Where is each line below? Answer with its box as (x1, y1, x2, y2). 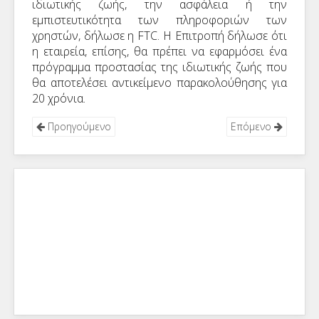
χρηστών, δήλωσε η (32, 28, 138, 43)
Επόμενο (231, 120, 274, 133)
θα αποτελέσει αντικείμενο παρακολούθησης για (32, 75, 287, 90)
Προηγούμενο (45, 120, 111, 133)
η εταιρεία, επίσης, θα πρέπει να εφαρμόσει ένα (32, 43, 287, 59)
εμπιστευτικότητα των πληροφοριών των (32, 12, 287, 28)
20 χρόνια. (32, 90, 85, 106)
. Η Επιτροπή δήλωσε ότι (157, 28, 288, 43)
